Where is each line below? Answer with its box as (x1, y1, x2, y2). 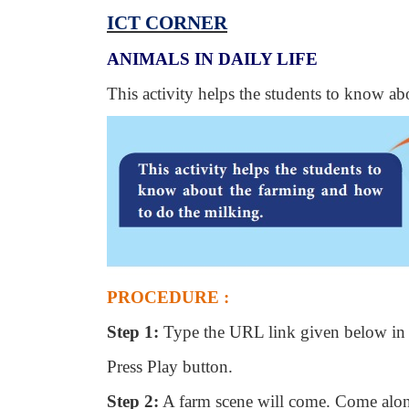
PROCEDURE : (107, 288, 229, 307)
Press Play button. (107, 357, 233, 376)
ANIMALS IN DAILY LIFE (107, 49, 318, 68)
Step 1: (107, 322, 159, 341)
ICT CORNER (107, 12, 227, 34)
